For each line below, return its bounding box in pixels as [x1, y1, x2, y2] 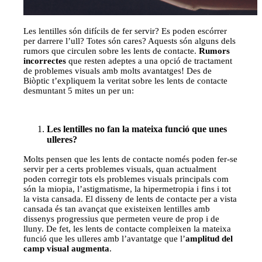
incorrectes [23, 56, 67, 65]
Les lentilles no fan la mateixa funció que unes [47, 123, 227, 134]
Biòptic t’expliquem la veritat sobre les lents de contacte [23, 75, 228, 85]
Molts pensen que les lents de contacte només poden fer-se [23, 154, 238, 164]
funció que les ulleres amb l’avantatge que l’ [23, 233, 186, 243]
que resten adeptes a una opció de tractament [66, 56, 233, 65]
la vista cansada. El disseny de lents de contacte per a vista [23, 194, 237, 204]
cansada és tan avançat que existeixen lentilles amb [23, 204, 211, 213]
